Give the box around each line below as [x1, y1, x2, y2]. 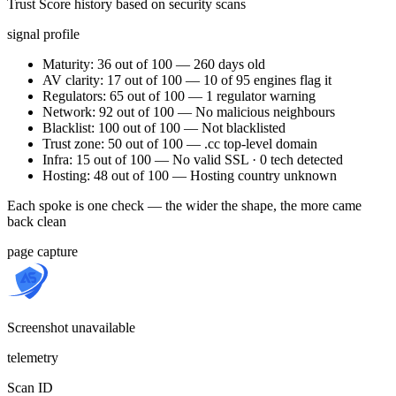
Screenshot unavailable [7, 319, 135, 335]
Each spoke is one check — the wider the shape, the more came [7, 197, 362, 213]
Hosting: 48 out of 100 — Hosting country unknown [42, 167, 337, 183]
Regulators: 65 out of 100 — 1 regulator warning [42, 88, 316, 103]
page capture [7, 243, 78, 259]
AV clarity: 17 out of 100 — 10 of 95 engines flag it [42, 72, 331, 88]
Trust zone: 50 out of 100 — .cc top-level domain [42, 135, 317, 151]
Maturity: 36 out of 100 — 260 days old [42, 56, 265, 72]
